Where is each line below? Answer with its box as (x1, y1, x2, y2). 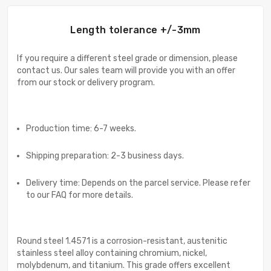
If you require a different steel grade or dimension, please (17, 53, 238, 64)
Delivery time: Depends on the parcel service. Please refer (26, 178, 250, 189)
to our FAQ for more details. (26, 190, 133, 201)
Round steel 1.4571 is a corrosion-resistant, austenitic (17, 236, 227, 247)
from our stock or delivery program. (17, 77, 155, 88)
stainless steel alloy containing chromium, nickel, (17, 248, 207, 259)
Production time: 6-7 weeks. (26, 123, 136, 134)
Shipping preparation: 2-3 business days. (26, 151, 184, 162)
